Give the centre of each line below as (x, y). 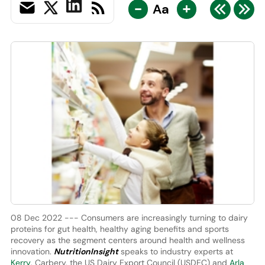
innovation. (32, 251)
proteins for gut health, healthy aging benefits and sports (119, 229)
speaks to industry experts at (175, 251)
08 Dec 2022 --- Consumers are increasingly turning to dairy (129, 217)
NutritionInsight (86, 251)
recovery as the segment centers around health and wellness (127, 240)
